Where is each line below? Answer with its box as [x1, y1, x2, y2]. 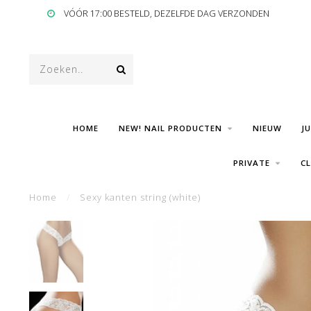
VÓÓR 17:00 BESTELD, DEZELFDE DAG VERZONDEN [61, 8, 269, 19]
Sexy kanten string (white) [80, 191, 201, 203]
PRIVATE [233, 158, 270, 168]
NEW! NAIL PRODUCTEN [118, 123, 222, 133]
